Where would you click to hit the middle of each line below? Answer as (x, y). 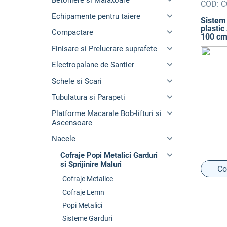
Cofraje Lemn (83, 192)
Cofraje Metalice (88, 179)
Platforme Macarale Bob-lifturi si (107, 113)
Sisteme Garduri (87, 218)
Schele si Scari (77, 81)
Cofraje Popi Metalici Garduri (109, 155)
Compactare (72, 32)
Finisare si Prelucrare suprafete (104, 49)
